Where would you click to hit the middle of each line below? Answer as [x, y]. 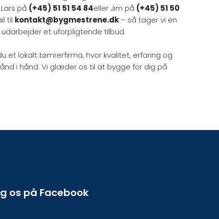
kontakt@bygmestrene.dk [66, 20]
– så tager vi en [148, 20]
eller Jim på [115, 8]
